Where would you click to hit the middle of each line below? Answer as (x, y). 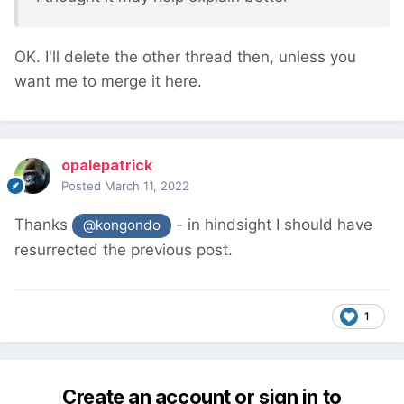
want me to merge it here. (108, 82)
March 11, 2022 (147, 186)
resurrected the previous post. (124, 249)
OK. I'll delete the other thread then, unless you (185, 57)
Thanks (43, 225)
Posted (83, 186)
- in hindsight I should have (272, 225)
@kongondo (122, 225)
